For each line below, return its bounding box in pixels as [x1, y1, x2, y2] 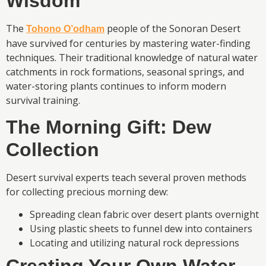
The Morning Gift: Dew [6, 116, 211, 138]
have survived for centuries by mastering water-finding [6, 36, 251, 50]
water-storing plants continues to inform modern [6, 79, 226, 93]
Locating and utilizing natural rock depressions [30, 236, 239, 250]
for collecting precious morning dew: [6, 185, 168, 198]
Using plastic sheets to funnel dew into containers [30, 222, 252, 236]
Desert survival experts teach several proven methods [6, 170, 246, 184]
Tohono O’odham [26, 23, 104, 34]
